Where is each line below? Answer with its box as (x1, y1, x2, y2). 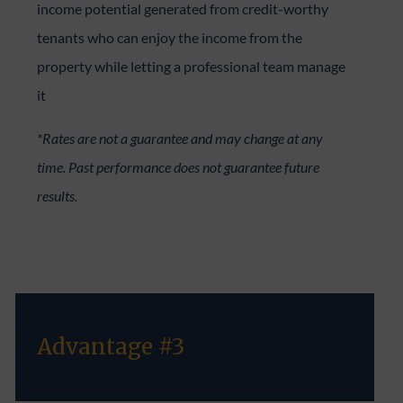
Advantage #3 (37, 332, 185, 361)
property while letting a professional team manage (37, 57, 346, 75)
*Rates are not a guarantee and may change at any (37, 129, 324, 147)
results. (37, 186, 78, 204)
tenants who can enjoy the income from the (37, 28, 303, 46)
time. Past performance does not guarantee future (37, 157, 320, 175)
